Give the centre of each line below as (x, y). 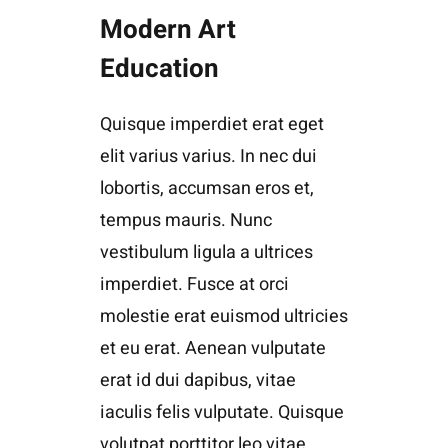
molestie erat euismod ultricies (223, 316)
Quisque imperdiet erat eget (211, 124)
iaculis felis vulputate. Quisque (221, 412)
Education (159, 68)
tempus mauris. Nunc (185, 220)
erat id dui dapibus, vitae (197, 380)
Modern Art (167, 29)
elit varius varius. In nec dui (208, 156)
